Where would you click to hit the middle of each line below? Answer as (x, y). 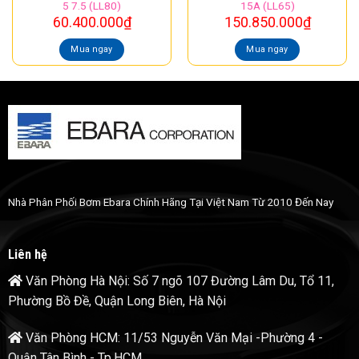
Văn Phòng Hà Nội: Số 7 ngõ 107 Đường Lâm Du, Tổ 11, (178, 280)
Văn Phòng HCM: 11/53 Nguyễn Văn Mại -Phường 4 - (172, 337)
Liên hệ (27, 254)
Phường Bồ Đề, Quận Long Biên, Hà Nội (117, 301)
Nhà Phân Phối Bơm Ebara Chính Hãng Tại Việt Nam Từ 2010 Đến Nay (170, 202)
